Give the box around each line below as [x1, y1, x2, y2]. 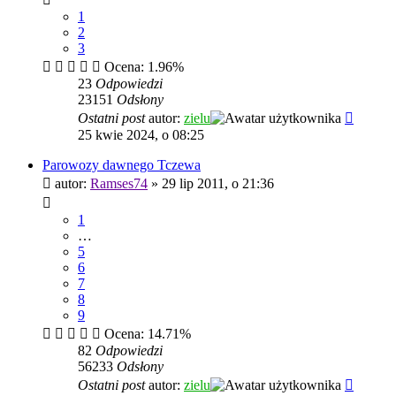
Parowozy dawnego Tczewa [42, 156, 201, 172]
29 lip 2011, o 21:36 [162, 175, 274, 191]
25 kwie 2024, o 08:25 [78, 126, 204, 142]
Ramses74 [90, 175, 148, 191]
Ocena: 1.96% [101, 58, 184, 74]
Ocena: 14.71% [101, 325, 191, 341]
